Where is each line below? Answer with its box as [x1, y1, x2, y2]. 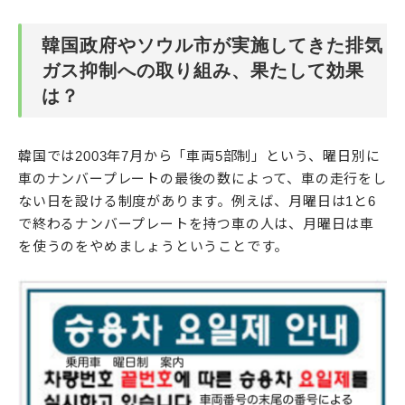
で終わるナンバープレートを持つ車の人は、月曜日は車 [18, 216, 374, 232]
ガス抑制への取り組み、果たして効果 [42, 61, 364, 81]
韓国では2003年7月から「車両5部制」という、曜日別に [18, 148, 381, 165]
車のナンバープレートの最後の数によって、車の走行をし [18, 171, 387, 187]
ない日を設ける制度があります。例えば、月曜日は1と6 [18, 193, 376, 210]
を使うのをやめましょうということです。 [18, 239, 289, 255]
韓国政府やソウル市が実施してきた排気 [42, 35, 383, 56]
